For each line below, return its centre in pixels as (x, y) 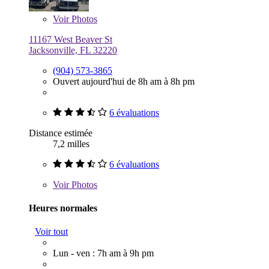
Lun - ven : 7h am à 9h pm (103, 253)
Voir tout (51, 232)
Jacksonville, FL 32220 (73, 50)
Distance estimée (61, 133)
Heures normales (63, 208)
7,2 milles (71, 144)
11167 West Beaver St (71, 39)
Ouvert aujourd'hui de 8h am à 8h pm (124, 81)
